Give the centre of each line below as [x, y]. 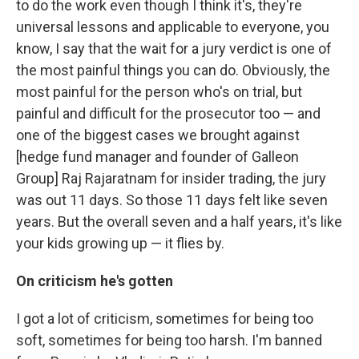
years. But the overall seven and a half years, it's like [179, 222]
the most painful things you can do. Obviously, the [173, 70]
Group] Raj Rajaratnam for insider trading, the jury [171, 178]
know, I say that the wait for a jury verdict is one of [174, 48]
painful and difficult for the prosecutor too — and [168, 113]
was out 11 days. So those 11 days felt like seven [172, 200]
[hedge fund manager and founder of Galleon [157, 157]
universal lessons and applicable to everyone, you [173, 27]
